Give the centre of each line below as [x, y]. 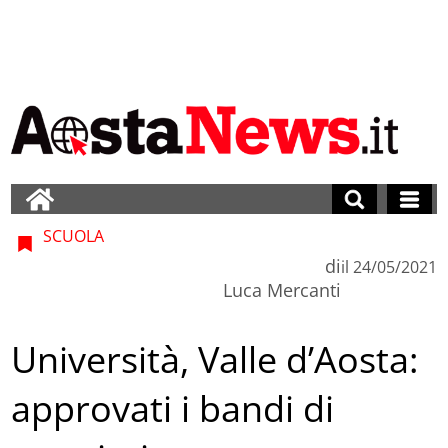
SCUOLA [72, 235]
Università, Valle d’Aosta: [215, 360]
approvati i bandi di [173, 409]
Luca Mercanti [281, 289]
